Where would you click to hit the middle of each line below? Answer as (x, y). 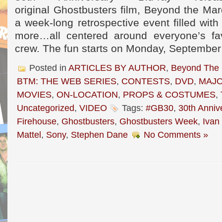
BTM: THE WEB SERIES (67, 81)
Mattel (29, 135)
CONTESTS (146, 81)
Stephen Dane (99, 135)
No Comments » (176, 135)
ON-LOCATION (87, 94)
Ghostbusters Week (159, 121)
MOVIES (34, 94)
